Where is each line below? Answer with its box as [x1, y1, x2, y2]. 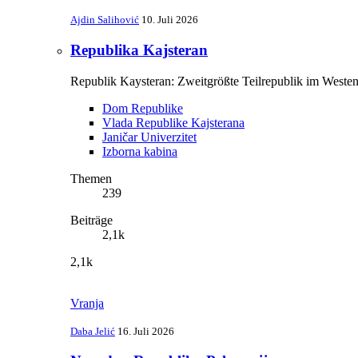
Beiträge [70, 213, 113, 227]
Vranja [70, 296, 104, 310]
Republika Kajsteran [70, 42, 208, 58]
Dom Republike [102, 101, 183, 115]
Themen [70, 171, 112, 185]
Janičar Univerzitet [102, 129, 197, 144]
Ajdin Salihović [70, 14, 139, 26]
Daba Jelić [70, 324, 115, 337]
